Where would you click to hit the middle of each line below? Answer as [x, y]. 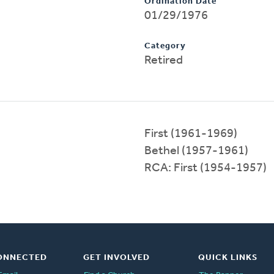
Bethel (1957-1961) [196, 151]
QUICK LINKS [228, 257]
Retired [164, 60]
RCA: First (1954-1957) [206, 168]
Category [165, 46]
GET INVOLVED [116, 257]
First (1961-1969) [191, 134]
